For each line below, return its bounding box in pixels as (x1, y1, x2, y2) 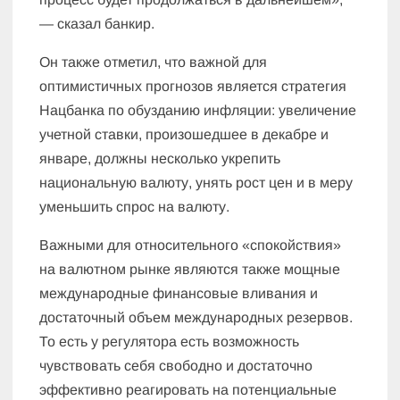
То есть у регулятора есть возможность (39, 334, 300, 350)
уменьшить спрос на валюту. (39, 199, 230, 215)
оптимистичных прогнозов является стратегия (39, 79, 347, 95)
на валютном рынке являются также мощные (39, 262, 341, 278)
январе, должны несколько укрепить (39, 151, 281, 167)
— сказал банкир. (39, 16, 155, 32)
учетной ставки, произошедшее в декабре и (39, 127, 329, 143)
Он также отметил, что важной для (39, 54, 268, 71)
